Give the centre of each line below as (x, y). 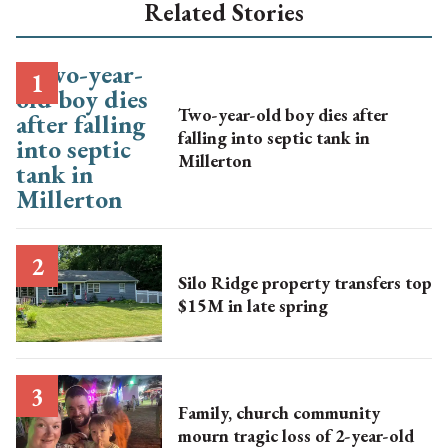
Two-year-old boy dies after (282, 114)
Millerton (214, 160)
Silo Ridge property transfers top (304, 282)
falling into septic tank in (273, 137)
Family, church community (278, 412)
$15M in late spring (252, 305)
